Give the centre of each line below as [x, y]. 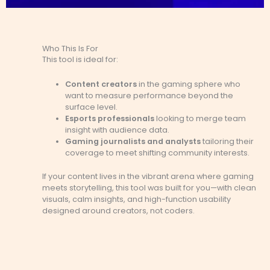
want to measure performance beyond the [149, 96]
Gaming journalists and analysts [133, 142]
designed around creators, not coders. [118, 210]
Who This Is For [70, 49]
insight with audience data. [118, 130]
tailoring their [228, 142]
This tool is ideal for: [80, 60]
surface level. [92, 107]
